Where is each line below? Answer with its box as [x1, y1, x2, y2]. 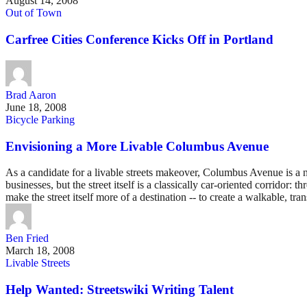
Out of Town [5, 7, 62, 19]
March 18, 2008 [5, 245, 75, 257]
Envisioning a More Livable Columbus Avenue [5, 138, 269, 153]
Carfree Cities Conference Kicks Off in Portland [5, 32, 273, 47]
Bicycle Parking [5, 113, 75, 125]
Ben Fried [5, 232, 49, 245]
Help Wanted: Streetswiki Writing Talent [5, 282, 234, 297]
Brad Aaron [5, 88, 56, 101]
